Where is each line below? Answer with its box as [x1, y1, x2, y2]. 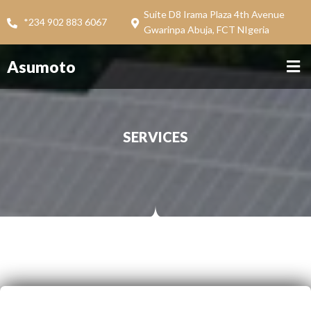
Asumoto [7, 56, 76, 76]
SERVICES [123, 128, 188, 145]
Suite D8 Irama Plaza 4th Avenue [144, 8, 285, 20]
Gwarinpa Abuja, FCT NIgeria [144, 24, 270, 35]
